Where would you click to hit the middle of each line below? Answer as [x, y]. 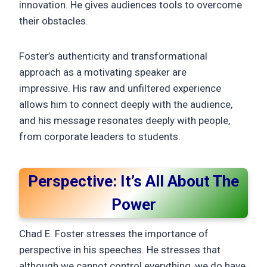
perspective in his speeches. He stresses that [120, 250]
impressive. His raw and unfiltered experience [120, 88]
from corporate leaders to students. [100, 136]
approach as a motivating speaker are [103, 72]
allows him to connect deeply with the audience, [126, 104]
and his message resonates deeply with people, [125, 120]
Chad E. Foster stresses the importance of [114, 234]
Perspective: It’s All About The [133, 181]
